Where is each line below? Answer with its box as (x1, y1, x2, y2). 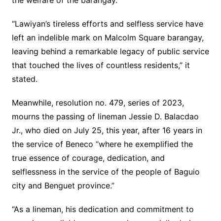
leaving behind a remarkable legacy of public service (11, 46, 209, 57)
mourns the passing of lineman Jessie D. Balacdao (11, 111, 199, 122)
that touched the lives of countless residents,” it (11, 60, 190, 71)
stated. (11, 74, 37, 84)
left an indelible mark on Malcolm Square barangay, (11, 33, 204, 43)
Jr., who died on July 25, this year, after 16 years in (11, 125, 202, 136)
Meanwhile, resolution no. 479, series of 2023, (11, 98, 184, 108)
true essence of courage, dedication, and (11, 153, 165, 163)
